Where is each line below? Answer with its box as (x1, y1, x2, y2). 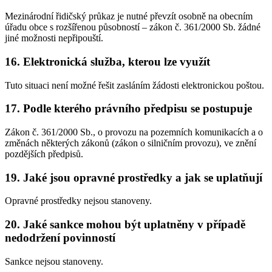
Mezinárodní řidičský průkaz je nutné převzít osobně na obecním (5, 11, 253, 22)
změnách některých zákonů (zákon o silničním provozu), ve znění (5, 138, 256, 148)
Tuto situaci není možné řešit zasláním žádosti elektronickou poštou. (5, 80, 264, 90)
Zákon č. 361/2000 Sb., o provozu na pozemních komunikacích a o (5, 127, 263, 137)
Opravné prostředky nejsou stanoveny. (5, 195, 152, 206)
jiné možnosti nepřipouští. (5, 33, 103, 44)
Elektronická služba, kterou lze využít (23, 55, 210, 68)
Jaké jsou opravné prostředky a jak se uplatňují (23, 171, 262, 184)
